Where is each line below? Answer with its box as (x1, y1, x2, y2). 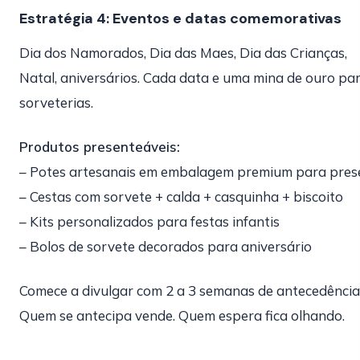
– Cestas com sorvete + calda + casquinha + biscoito (19, 188, 343, 205)
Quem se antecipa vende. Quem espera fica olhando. (19, 307, 345, 324)
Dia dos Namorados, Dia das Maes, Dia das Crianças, (19, 44, 347, 61)
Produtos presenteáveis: (19, 138, 180, 155)
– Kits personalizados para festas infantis (19, 213, 280, 230)
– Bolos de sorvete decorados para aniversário (19, 238, 312, 255)
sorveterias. (19, 94, 93, 111)
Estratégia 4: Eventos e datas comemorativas (19, 9, 342, 28)
